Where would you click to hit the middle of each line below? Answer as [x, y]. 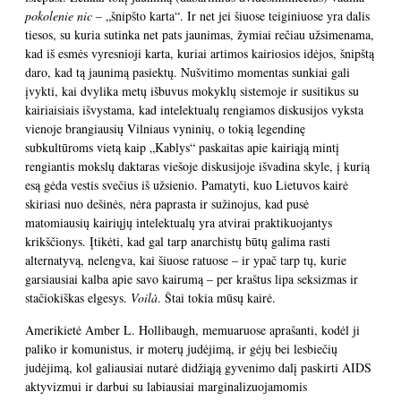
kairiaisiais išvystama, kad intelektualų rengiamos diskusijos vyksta [194, 110]
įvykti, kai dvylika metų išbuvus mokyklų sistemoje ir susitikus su [192, 91]
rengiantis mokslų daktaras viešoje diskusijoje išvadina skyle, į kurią [197, 166]
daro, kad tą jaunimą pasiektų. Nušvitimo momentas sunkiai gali [188, 72]
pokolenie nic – [65, 16]
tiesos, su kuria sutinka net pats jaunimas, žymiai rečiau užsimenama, [200, 34]
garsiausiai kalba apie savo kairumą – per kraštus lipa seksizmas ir [192, 279]
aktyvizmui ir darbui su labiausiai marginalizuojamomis [166, 386]
